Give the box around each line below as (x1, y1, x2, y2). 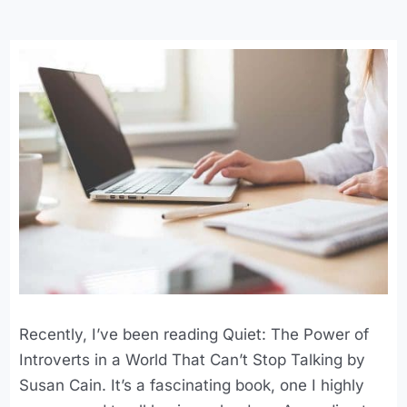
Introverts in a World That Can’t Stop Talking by (19, 351, 366, 370)
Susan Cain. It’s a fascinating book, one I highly (19, 376, 365, 395)
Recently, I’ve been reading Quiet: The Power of (19, 325, 370, 344)
